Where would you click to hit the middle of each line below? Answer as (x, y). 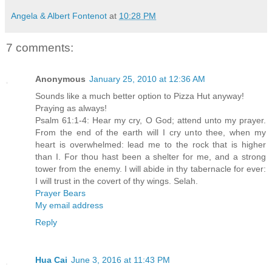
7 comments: (40, 47)
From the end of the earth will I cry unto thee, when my (151, 133)
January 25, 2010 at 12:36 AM (147, 79)
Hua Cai (51, 260)
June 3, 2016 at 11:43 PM (121, 260)
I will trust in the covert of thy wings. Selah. (117, 181)
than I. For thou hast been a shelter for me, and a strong (151, 157)
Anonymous (60, 79)
